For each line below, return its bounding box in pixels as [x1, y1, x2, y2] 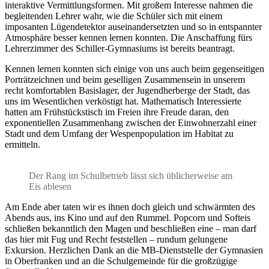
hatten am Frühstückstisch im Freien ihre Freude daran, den [5, 106, 229, 117]
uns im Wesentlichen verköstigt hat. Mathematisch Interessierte [5, 95, 241, 106]
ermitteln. [5, 139, 40, 150]
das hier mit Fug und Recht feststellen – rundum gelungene [5, 234, 228, 244]
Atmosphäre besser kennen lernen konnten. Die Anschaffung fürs [5, 32, 252, 43]
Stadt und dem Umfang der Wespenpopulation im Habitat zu [5, 128, 234, 139]
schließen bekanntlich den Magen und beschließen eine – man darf [5, 223, 256, 234]
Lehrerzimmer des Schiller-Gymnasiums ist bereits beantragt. [5, 43, 235, 53]
